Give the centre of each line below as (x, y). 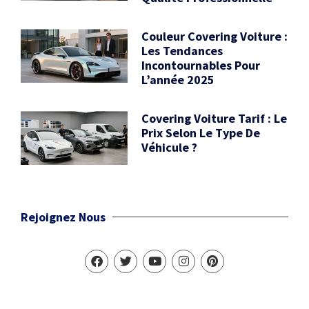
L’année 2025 (178, 80)
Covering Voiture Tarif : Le (215, 119)
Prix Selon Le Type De (201, 133)
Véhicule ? (170, 148)
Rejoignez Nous (63, 217)
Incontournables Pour (201, 66)
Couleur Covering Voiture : (215, 37)
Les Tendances (182, 51)
